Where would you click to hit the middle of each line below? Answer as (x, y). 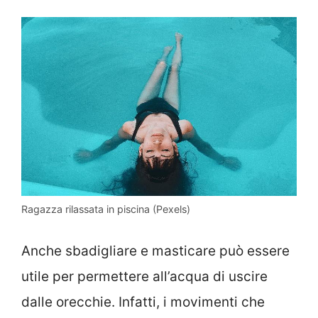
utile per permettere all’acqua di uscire (144, 277)
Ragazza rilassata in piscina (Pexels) (106, 209)
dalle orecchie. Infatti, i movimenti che (143, 302)
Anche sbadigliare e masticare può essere (155, 251)
